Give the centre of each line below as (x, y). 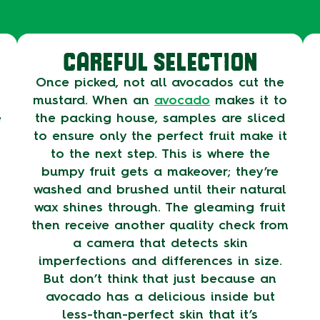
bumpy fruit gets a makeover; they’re (160, 171)
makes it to (249, 100)
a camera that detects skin (160, 243)
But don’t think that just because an (160, 279)
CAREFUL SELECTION (160, 61)
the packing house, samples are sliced (160, 118)
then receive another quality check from (160, 225)
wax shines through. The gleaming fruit (160, 207)
